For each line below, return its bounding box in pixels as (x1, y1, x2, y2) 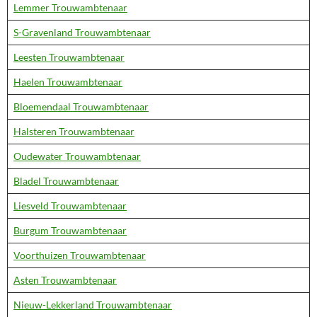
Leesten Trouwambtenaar (13, 51, 125, 63)
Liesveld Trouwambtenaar (13, 200, 127, 212)
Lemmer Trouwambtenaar (13, 1, 127, 13)
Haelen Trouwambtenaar (13, 76, 122, 88)
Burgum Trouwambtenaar (13, 224, 127, 236)
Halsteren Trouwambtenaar (13, 125, 134, 137)
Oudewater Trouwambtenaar (13, 150, 141, 162)
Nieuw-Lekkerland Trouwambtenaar (13, 299, 172, 311)
